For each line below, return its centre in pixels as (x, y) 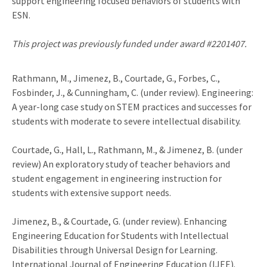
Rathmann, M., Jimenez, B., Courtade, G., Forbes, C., (116, 78)
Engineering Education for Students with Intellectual (120, 235)
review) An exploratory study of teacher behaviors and (121, 164)
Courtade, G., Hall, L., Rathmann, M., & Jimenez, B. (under (127, 149)
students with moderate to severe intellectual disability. (126, 121)
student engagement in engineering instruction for (117, 178)
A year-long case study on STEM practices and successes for (132, 106)
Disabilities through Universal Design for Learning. (115, 249)
